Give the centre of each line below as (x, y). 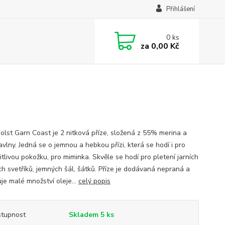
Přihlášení (180, 9)
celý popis (94, 181)
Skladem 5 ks (91, 215)
